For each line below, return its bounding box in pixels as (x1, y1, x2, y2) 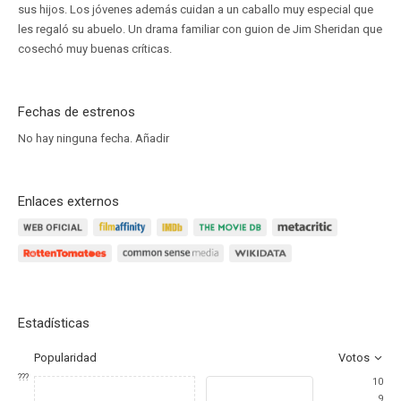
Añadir (135, 132, 169, 145)
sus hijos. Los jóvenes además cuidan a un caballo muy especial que (18, 3, 373, 16)
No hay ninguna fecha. (18, 132, 135, 145)
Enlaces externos (18, 193, 119, 209)
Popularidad (34, 351, 97, 364)
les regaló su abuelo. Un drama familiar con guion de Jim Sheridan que (18, 22, 382, 36)
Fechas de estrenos (18, 104, 135, 120)
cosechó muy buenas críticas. (18, 42, 172, 55)
